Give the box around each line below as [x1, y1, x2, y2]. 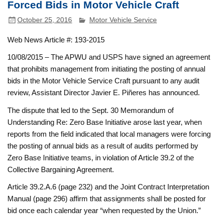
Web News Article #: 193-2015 [7, 35, 105, 44]
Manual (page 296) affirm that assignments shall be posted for [7, 194, 206, 203]
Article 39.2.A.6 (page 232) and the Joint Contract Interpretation [7, 183, 210, 191]
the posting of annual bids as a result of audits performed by [7, 141, 199, 150]
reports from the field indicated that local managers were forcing [7, 129, 211, 138]
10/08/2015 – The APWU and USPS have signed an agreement [7, 53, 211, 62]
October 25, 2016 [17, 16, 73, 24]
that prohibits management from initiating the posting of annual [7, 65, 206, 74]
